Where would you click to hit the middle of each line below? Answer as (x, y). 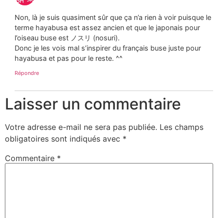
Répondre (27, 73)
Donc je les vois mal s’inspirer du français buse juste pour (108, 48)
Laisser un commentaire (93, 104)
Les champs (182, 127)
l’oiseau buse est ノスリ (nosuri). (67, 38)
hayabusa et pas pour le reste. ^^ (69, 58)
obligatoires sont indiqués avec (64, 138)
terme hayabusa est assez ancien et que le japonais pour (107, 28)
